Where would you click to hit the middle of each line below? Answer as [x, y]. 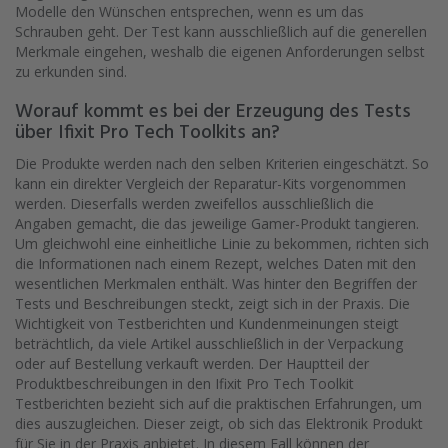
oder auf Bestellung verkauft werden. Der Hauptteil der [192, 364]
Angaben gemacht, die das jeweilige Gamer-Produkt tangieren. [217, 224]
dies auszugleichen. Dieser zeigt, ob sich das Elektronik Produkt [219, 424]
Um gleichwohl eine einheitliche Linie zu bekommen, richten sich [222, 244]
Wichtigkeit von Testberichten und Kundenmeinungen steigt [207, 324]
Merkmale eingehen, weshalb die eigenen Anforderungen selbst [220, 52]
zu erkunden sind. [71, 72]
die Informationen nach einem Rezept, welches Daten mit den [215, 264]
